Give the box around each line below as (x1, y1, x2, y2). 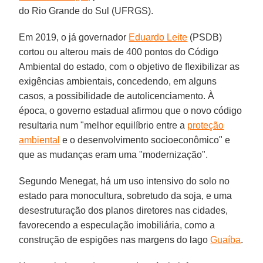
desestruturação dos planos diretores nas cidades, (19, 205, 228, 215)
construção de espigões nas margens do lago (19, 234, 211, 245)
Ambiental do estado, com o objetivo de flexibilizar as (19, 61, 240, 72)
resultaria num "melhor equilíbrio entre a (19, 120, 188, 130)
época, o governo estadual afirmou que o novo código (19, 105, 242, 116)
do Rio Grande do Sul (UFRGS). (19, 5, 154, 16)
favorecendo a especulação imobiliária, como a (19, 220, 215, 230)
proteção (187, 120, 224, 130)
